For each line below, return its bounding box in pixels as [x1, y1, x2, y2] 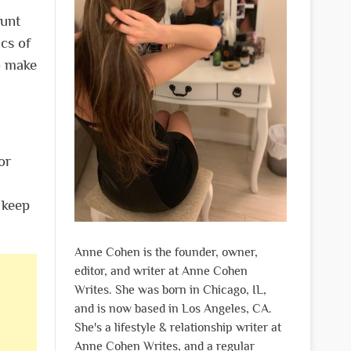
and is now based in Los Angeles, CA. [74, 301, 272, 316]
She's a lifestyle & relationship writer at [74, 320, 281, 335]
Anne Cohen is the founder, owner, [74, 244, 258, 259]
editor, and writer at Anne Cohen [74, 263, 248, 278]
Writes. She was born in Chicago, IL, [74, 282, 266, 297]
